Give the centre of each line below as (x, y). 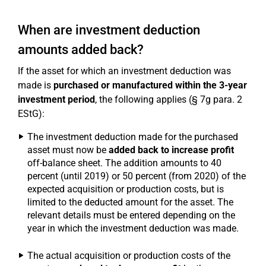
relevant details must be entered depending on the (131, 215)
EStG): (31, 114)
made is (36, 85)
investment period (56, 99)
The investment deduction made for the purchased (133, 137)
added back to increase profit (171, 150)
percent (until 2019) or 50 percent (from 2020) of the (137, 176)
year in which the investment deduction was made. (133, 228)
